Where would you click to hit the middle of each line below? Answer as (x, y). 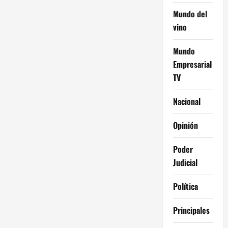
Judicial (185, 162)
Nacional (187, 101)
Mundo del (190, 13)
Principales (191, 210)
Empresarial (192, 64)
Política (185, 186)
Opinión (185, 125)
